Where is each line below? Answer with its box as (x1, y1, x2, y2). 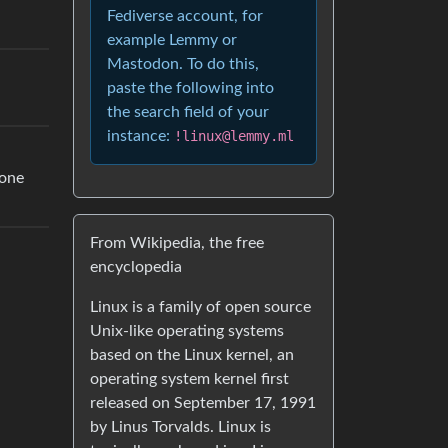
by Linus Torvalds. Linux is (90, 419, 271, 435)
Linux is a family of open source (90, 299, 311, 315)
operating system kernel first (90, 371, 289, 387)
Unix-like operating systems (90, 323, 284, 339)
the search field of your (107, 104, 269, 120)
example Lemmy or (107, 32, 237, 48)
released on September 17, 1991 (90, 395, 316, 411)
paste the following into (107, 80, 274, 96)
